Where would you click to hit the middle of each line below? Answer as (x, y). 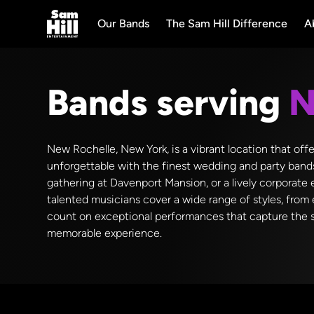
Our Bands (124, 23)
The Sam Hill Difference (227, 23)
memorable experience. (105, 233)
